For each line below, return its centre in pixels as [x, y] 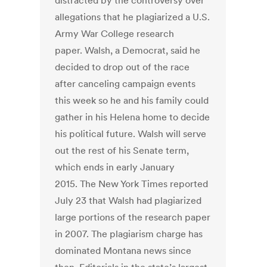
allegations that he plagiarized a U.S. [133, 17]
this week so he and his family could [132, 100]
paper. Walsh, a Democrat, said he [128, 50]
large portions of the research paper [133, 217]
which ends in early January [115, 167]
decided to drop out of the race [122, 67]
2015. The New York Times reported [132, 184]
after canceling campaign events [125, 84]
